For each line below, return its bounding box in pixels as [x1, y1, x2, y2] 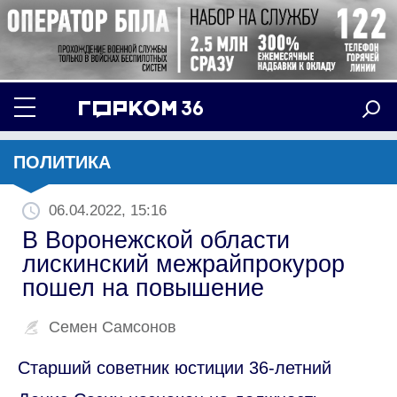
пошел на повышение [22, 274, 264, 301]
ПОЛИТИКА [13, 152, 111, 172]
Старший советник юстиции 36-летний [18, 357, 331, 378]
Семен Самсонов [49, 317, 176, 336]
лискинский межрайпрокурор [22, 250, 345, 277]
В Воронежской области [22, 226, 290, 253]
